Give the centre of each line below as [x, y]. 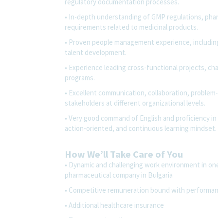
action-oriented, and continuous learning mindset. [141, 128]
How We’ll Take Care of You [124, 154]
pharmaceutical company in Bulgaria [119, 175]
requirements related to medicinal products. [131, 27]
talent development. [96, 52]
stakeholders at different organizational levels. [135, 103]
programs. [80, 77]
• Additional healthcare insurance [114, 205]
